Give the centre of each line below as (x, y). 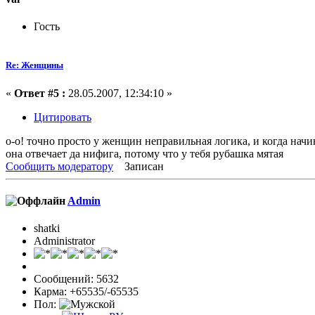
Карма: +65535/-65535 (86, 292)
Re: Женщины (34, 65)
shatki (47, 229)
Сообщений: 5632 (76, 279)
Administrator (64, 241)
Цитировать (63, 117)
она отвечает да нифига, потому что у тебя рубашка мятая (146, 153)
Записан (143, 166)
